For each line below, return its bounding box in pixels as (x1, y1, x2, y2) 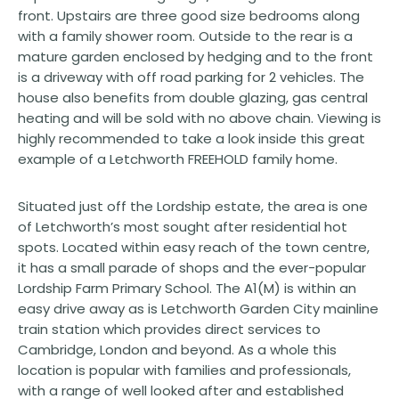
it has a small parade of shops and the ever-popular (18, 257, 366, 277)
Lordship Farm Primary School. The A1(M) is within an (18, 278, 356, 297)
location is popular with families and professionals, (18, 360, 351, 379)
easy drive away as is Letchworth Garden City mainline (18, 298, 379, 318)
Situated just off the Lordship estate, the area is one (18, 196, 368, 216)
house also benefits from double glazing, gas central (18, 87, 368, 107)
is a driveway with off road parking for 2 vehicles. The (18, 67, 364, 86)
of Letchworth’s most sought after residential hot (18, 216, 347, 236)
